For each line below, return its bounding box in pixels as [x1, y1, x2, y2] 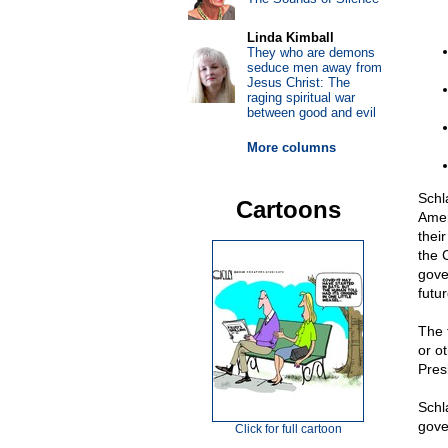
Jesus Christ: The [246, 75, 350, 90]
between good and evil [246, 105, 376, 120]
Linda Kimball [246, 30, 334, 45]
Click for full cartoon [234, 422, 342, 436]
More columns [246, 140, 336, 155]
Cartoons [235, 196, 341, 223]
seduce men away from [246, 60, 382, 75]
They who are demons [246, 45, 375, 60]
